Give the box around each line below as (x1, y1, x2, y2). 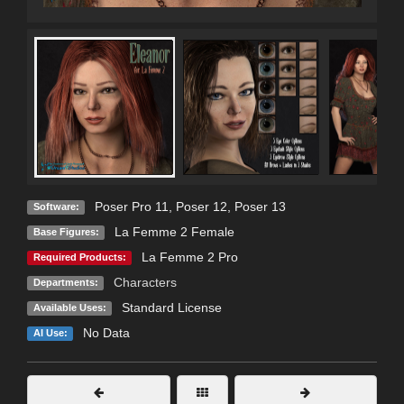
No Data (82, 326, 130, 341)
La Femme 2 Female (114, 225, 234, 240)
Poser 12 (175, 199, 227, 215)
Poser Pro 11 (94, 199, 169, 215)
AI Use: (32, 327, 68, 339)
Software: (32, 201, 79, 213)
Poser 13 (234, 199, 286, 215)
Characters (113, 275, 177, 290)
